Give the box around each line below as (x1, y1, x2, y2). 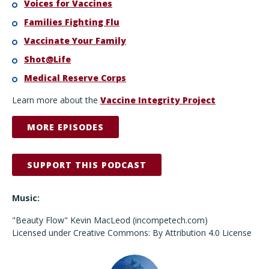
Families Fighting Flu (24, 16, 119, 28)
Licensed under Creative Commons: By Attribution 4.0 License (12, 227, 252, 238)
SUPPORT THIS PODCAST (27, 159, 147, 171)
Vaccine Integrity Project (100, 94, 216, 106)
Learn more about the (12, 94, 100, 106)
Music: (12, 192, 40, 204)
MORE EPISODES (27, 121, 104, 133)
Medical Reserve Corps (24, 72, 126, 83)
